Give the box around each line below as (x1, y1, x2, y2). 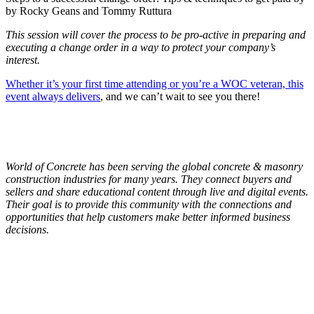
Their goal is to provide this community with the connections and (6, 198, 292, 210)
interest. (6, 53, 40, 66)
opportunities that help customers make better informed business (6, 210, 290, 223)
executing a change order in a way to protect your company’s (6, 41, 275, 53)
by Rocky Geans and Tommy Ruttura (6, 4, 172, 17)
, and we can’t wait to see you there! (100, 90, 260, 102)
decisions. (6, 223, 49, 235)
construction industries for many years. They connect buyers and (6, 172, 292, 185)
